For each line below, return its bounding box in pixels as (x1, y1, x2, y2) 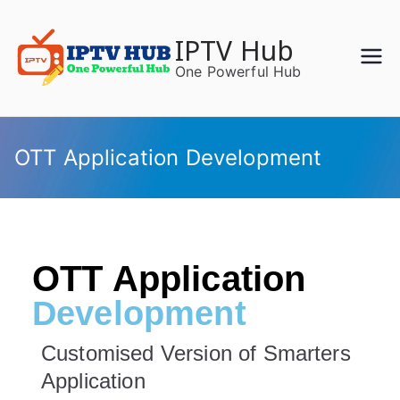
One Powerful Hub (175, 62, 302, 80)
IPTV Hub (175, 31, 295, 70)
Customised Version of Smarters (41, 340, 351, 365)
